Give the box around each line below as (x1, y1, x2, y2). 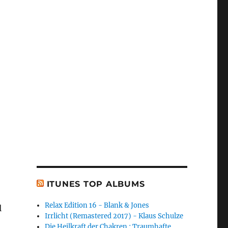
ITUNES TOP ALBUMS (46, 179, 145, 189)
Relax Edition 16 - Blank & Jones (45, 201, 150, 210)
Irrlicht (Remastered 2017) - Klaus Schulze (45, 212, 184, 221)
